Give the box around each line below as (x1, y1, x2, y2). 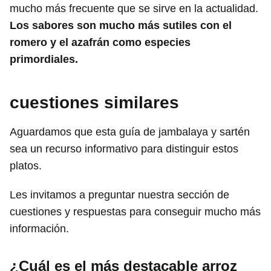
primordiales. (10, 53, 78, 65)
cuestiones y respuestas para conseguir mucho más (10, 205, 261, 218)
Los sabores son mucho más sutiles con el (10, 19, 232, 31)
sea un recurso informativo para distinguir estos (10, 142, 238, 155)
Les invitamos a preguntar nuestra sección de (10, 188, 229, 201)
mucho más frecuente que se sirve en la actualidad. (10, 2, 258, 15)
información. (10, 222, 69, 235)
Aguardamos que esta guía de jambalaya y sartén (10, 125, 250, 138)
